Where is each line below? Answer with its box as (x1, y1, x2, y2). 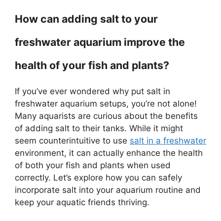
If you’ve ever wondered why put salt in (15, 86, 170, 96)
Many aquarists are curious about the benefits (15, 111, 198, 121)
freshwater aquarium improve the (15, 36, 185, 48)
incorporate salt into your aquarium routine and (15, 185, 201, 195)
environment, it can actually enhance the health (15, 148, 203, 158)
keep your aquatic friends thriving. (15, 197, 149, 207)
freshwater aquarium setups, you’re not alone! (15, 99, 197, 109)
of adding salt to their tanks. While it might (15, 123, 183, 133)
